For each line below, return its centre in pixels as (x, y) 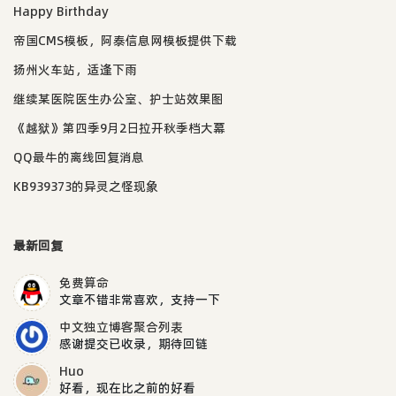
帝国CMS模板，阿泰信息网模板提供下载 (125, 40)
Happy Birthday (61, 11)
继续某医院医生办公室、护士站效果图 (118, 99)
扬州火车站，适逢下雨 (75, 69)
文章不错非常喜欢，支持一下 (140, 299)
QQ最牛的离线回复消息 (79, 157)
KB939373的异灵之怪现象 (86, 186)
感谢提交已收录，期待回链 (133, 343)
